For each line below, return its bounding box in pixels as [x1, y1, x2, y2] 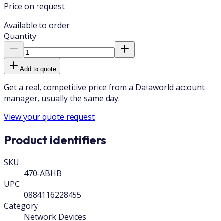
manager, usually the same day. [4, 92, 120, 104]
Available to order [4, 19, 70, 31]
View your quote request [4, 111, 95, 122]
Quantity [4, 30, 36, 41]
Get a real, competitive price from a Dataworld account [4, 81, 205, 93]
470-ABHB [24, 167, 62, 179]
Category [4, 200, 38, 211]
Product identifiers [4, 132, 106, 147]
